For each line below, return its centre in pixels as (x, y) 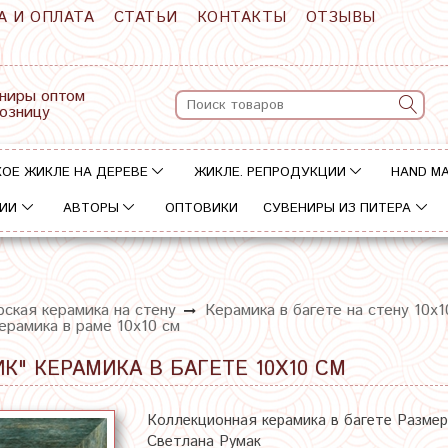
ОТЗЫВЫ (340, 17)
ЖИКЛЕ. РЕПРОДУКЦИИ (269, 172)
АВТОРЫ (90, 209)
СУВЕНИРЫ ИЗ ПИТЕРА (337, 209)
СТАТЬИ (145, 17)
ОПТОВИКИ (201, 209)
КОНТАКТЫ (241, 17)
